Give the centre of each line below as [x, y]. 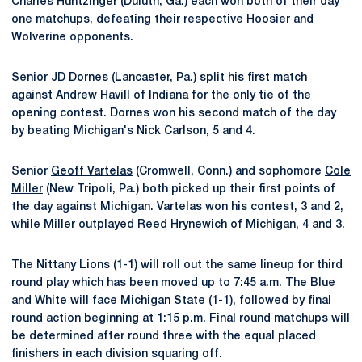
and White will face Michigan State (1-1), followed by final [171, 301]
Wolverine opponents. [72, 38]
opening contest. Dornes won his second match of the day [174, 114]
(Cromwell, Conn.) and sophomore [229, 172]
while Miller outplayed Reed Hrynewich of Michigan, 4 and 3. [178, 225]
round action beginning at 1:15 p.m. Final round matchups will [181, 319]
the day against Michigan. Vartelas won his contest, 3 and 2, [177, 207]
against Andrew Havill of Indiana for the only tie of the [161, 96]
